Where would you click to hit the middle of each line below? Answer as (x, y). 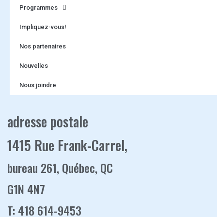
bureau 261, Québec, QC (60, 167)
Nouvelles (34, 65)
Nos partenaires (43, 46)
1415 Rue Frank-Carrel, (69, 145)
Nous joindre (38, 85)
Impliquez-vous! (43, 27)
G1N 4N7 (26, 189)
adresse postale (48, 121)
